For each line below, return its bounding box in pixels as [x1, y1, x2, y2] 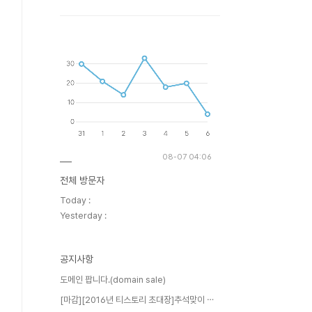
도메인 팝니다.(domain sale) [60, 274, 166, 285]
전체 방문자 [60, 175, 104, 186]
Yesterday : [60, 210, 107, 221]
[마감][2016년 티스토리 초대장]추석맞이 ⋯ [60, 295, 214, 305]
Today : [60, 195, 91, 205]
